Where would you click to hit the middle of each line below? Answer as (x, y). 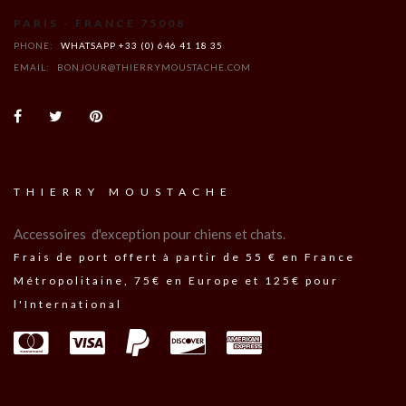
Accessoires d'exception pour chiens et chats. (150, 234)
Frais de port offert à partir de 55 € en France (184, 257)
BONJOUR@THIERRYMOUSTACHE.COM (154, 68)
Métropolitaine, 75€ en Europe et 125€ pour (176, 281)
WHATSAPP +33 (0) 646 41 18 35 (142, 46)
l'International (68, 304)
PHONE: (35, 46)
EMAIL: (33, 68)
